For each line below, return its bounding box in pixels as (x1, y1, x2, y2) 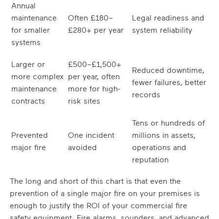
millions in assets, (132, 130, 196, 140)
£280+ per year (68, 25, 124, 35)
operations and (132, 142, 186, 153)
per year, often (68, 71, 120, 82)
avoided (68, 142, 97, 153)
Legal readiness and (132, 13, 204, 23)
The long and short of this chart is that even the (10, 176, 181, 186)
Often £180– (68, 13, 113, 23)
